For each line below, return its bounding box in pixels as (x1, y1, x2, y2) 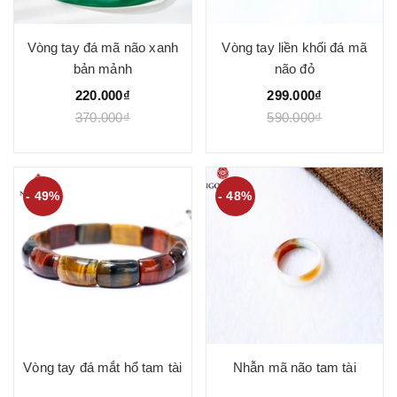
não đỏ (274, 60, 315, 76)
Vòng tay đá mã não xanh (27, 39, 178, 55)
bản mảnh (73, 60, 132, 76)
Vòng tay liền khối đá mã (222, 39, 368, 55)
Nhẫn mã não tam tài (232, 360, 356, 375)
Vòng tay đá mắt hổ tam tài (23, 360, 183, 375)
